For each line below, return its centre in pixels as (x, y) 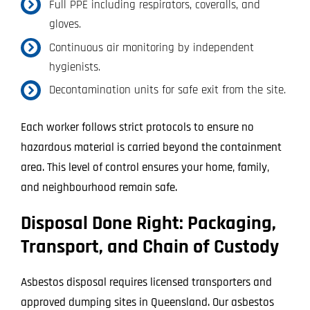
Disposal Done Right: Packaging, (148, 224)
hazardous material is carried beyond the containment (151, 148)
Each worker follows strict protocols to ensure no (137, 128)
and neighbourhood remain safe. (99, 188)
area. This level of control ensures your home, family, (145, 168)
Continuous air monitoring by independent (151, 47)
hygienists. (74, 67)
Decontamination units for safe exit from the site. (167, 90)
